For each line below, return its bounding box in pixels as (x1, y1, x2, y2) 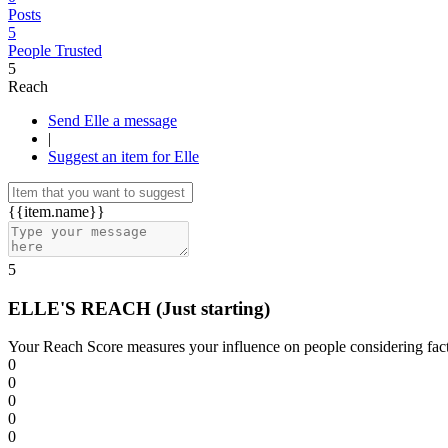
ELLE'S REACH (8, 297, 156, 319)
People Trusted (8, 42, 102, 59)
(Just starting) (156, 297, 270, 319)
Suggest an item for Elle (48, 148, 199, 165)
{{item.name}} (8, 203, 105, 220)
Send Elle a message (113, 112, 177, 129)
